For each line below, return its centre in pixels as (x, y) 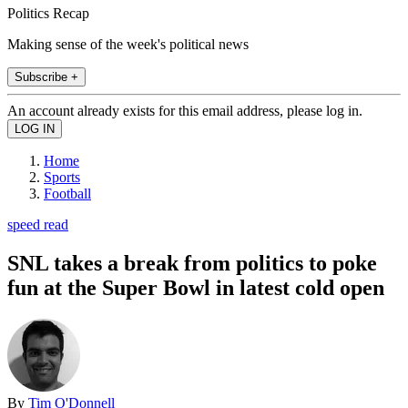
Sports (62, 177)
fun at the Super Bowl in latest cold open (196, 287)
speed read (38, 224)
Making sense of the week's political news (128, 44)
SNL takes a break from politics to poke (192, 263)
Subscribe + (46, 76)
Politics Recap (48, 13)
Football (67, 193)
